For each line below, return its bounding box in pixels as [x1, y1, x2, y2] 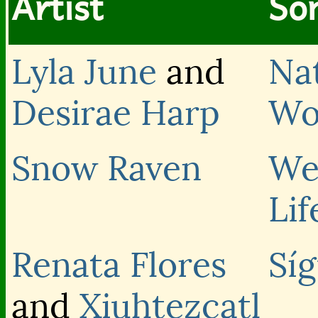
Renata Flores [11, 244, 226, 286]
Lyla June [11, 51, 157, 93]
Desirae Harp [11, 92, 220, 134]
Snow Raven [11, 148, 202, 190]
